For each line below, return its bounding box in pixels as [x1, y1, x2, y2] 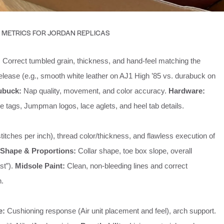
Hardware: [168, 86, 205, 95]
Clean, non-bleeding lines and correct [65, 161, 187, 170]
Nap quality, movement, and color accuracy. [21, 86, 168, 95]
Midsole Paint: [15, 161, 65, 170]
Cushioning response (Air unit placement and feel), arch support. [5, 206, 216, 215]
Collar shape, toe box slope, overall [76, 146, 192, 155]
